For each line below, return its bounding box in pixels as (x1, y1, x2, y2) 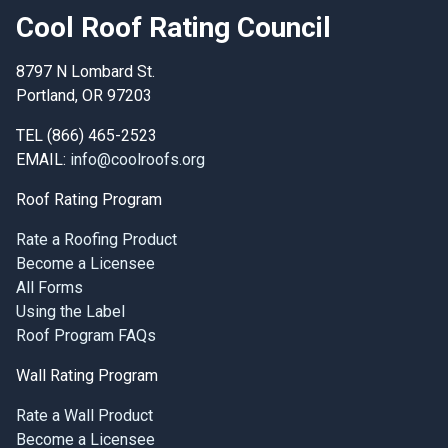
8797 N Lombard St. (16, 62, 155, 81)
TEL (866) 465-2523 (16, 126, 157, 145)
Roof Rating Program (16, 190, 162, 209)
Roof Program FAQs (16, 326, 156, 345)
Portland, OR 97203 (16, 86, 152, 105)
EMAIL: (16, 150, 70, 169)
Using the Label (16, 302, 125, 321)
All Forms (16, 278, 83, 297)
